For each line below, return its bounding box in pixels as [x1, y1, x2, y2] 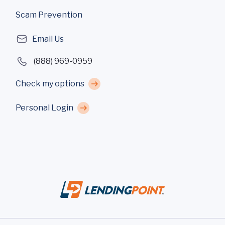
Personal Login [15, 102, 73, 113]
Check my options [15, 78, 84, 88]
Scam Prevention [15, 10, 82, 20]
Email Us [32, 34, 64, 44]
